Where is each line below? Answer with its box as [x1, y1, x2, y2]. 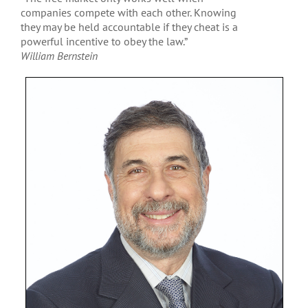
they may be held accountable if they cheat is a [20, 20, 238, 34]
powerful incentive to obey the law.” [20, 34, 188, 48]
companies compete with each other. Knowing [20, 5, 236, 19]
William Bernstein [20, 49, 98, 63]
